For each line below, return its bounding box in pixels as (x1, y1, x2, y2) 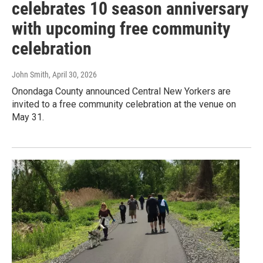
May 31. (12, 112, 44, 123)
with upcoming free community (12, 18, 230, 39)
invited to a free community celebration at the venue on (12, 99, 236, 110)
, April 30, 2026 (49, 70, 97, 80)
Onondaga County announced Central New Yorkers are (12, 86, 231, 97)
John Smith (12, 70, 49, 80)
